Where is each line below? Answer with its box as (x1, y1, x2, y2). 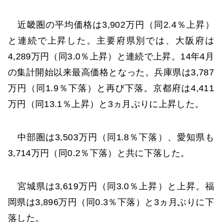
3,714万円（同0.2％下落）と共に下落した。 (8, 148, 190, 159)
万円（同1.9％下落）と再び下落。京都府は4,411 (8, 83, 214, 93)
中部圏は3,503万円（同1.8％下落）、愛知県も (8, 132, 214, 143)
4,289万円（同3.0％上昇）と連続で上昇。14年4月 (8, 51, 214, 61)
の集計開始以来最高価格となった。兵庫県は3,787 (8, 67, 214, 77)
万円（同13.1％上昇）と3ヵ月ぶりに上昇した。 (8, 99, 204, 109)
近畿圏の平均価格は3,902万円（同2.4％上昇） (8, 19, 214, 30)
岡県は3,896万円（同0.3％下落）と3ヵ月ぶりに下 (8, 197, 214, 208)
